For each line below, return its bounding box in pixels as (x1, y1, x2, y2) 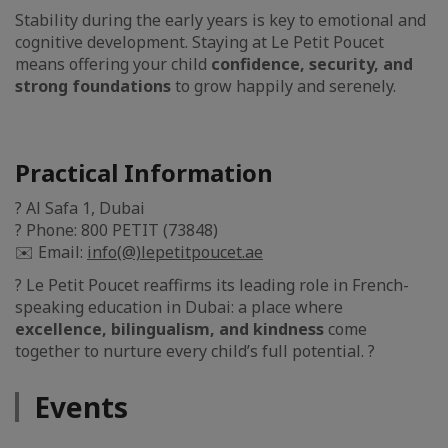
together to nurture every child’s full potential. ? (15, 340, 375, 362)
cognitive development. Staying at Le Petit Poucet (15, 31, 384, 53)
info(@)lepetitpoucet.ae (87, 241, 263, 263)
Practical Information (15, 156, 273, 189)
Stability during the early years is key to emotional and (15, 9, 426, 31)
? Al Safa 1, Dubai (15, 197, 145, 219)
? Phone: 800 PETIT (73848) (15, 219, 218, 241)
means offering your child (15, 53, 211, 75)
